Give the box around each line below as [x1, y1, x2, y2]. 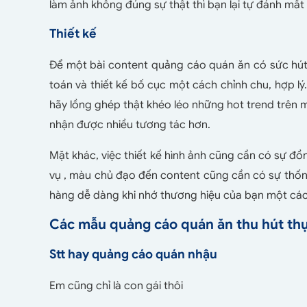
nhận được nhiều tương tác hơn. [49, 118, 210, 132]
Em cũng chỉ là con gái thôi [49, 279, 183, 293]
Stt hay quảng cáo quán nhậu [49, 247, 217, 262]
